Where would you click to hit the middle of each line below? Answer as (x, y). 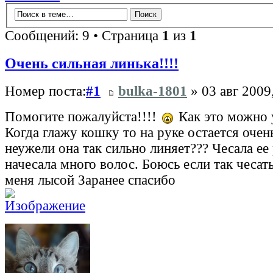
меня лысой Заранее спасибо (90, 180)
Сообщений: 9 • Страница (83, 35)
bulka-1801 (153, 91)
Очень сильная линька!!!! (92, 63)
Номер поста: (45, 91)
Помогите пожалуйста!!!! (83, 117)
